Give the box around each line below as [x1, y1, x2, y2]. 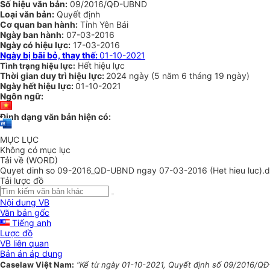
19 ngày [215, 71, 246, 81]
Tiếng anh [10, 218, 51, 228]
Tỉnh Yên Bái [78, 19, 128, 30]
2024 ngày [106, 71, 151, 81]
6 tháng [181, 71, 215, 81]
